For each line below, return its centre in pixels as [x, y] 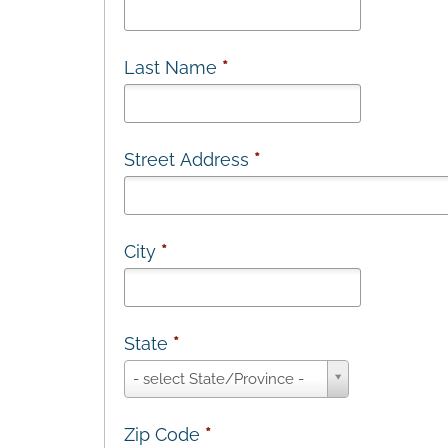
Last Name [172, 68]
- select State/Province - [218, 379]
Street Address [188, 160]
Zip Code [164, 435]
